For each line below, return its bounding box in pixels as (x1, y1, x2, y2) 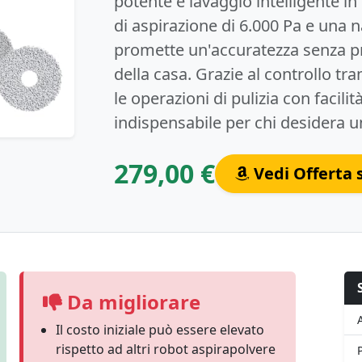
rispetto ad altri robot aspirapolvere (56, 340, 276, 358)
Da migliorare (62, 288, 200, 315)
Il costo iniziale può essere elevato (56, 321, 264, 339)
